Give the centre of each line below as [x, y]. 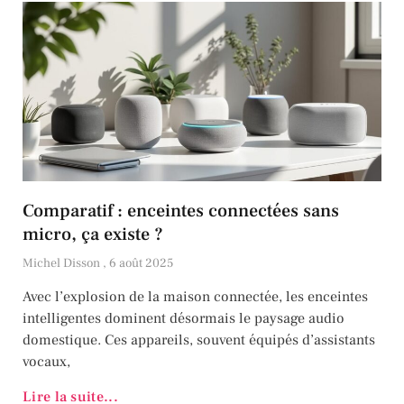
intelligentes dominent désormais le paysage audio [184, 319]
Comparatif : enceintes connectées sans [181, 211]
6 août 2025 [141, 264]
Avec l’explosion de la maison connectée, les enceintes [195, 297]
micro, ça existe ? [93, 235]
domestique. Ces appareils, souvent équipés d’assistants [199, 340]
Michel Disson [63, 264]
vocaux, [46, 362]
